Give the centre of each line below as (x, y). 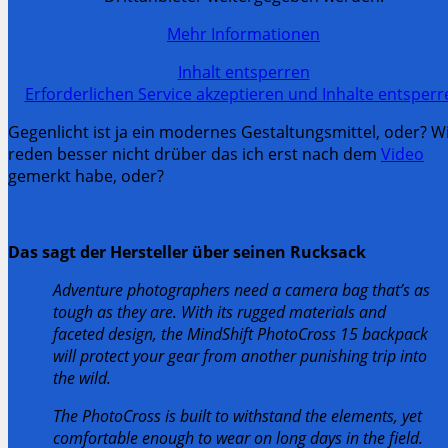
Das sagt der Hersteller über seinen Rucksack (187, 251)
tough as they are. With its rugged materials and (219, 311)
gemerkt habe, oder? (86, 175)
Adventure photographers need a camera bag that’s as (241, 289)
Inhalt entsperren (243, 71)
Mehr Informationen (243, 33)
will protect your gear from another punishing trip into (240, 355)
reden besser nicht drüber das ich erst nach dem (194, 153)
